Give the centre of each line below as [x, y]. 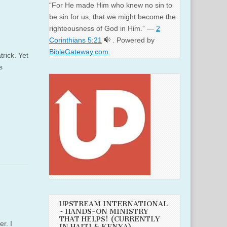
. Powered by [134, 40]
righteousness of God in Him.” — [103, 29]
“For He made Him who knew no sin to [111, 5]
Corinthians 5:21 [75, 40]
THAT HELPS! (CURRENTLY [110, 219]
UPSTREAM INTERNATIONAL [113, 204]
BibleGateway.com [79, 52]
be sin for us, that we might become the [112, 17]
